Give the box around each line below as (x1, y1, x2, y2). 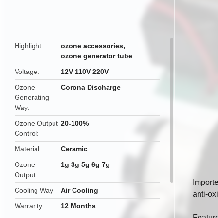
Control (15, 129, 37, 137)
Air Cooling (61, 186, 99, 194)
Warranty (15, 202, 42, 210)
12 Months (61, 202, 96, 210)
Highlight (15, 42, 41, 50)
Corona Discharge (61, 83, 121, 91)
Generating (15, 93, 49, 101)
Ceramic (61, 145, 88, 153)
